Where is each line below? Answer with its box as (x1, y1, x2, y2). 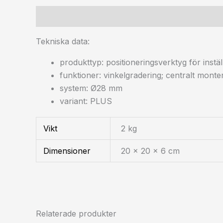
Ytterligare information (93, 11, 183, 21)
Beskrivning (36, 11, 82, 21)
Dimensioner (43, 145, 91, 156)
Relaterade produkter (36, 208, 116, 219)
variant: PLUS (60, 96, 112, 106)
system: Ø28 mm (60, 83, 122, 93)
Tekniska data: (36, 36, 90, 46)
